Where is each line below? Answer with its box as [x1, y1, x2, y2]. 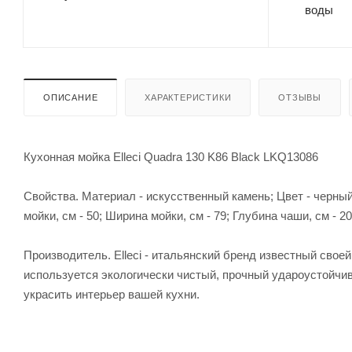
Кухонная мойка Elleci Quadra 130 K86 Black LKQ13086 [24, 150, 318, 164]
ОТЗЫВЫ [278, 93, 322, 103]
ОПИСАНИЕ [43, 93, 98, 103]
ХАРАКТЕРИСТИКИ [145, 93, 232, 103]
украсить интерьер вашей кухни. [24, 288, 200, 302]
